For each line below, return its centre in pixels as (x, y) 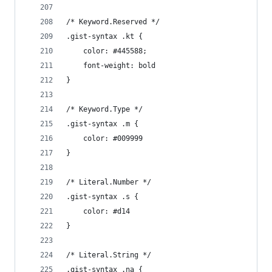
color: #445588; (115, 51)
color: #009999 (113, 138)
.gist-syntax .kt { (104, 36)
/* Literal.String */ (109, 255)
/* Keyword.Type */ (104, 109)
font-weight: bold (119, 66)
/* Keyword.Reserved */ (113, 22)
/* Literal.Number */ (109, 182)
